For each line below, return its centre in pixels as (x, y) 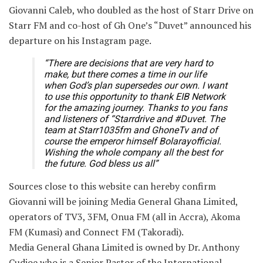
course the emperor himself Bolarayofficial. (133, 141)
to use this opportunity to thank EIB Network (135, 96)
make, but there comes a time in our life (125, 74)
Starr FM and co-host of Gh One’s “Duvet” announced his (130, 25)
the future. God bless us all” (101, 163)
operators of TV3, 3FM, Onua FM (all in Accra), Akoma (124, 216)
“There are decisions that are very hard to (129, 63)
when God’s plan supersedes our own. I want (136, 85)
